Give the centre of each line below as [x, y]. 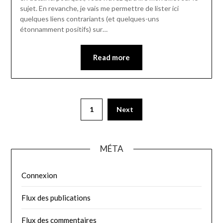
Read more [111, 57]
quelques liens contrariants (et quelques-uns [89, 19]
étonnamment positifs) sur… [63, 29]
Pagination [39, 103]
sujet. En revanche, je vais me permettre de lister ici [99, 8]
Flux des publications [56, 198]
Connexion [40, 175]
